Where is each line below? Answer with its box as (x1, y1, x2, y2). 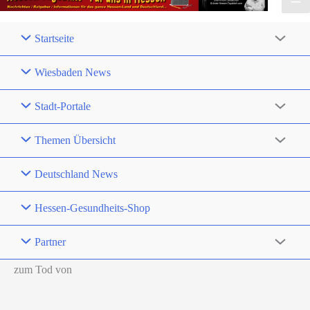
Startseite (35, 33, 75, 45)
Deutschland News (35, 168, 118, 181)
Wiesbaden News (35, 66, 111, 79)
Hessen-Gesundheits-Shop (35, 202, 151, 215)
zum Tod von (14, 264, 72, 276)
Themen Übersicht (35, 134, 116, 147)
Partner (35, 236, 66, 248)
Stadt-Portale (35, 100, 91, 113)
